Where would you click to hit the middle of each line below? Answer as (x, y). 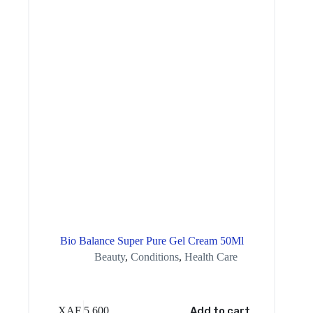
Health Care (211, 257)
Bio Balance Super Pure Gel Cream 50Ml (152, 241)
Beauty (109, 257)
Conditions (154, 257)
